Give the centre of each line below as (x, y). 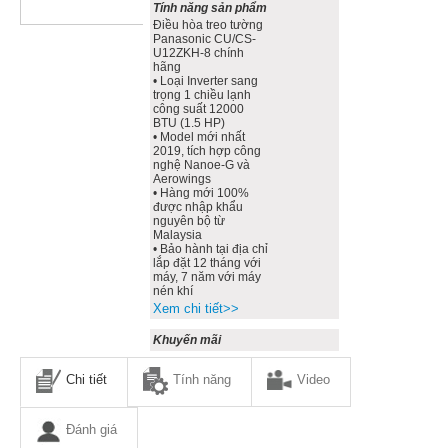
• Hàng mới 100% (201, 192)
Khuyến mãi (187, 340)
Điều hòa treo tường (208, 24)
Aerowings (182, 178)
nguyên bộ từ (189, 220)
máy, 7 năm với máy (207, 276)
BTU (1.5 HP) (189, 122)
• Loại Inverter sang (206, 80)
